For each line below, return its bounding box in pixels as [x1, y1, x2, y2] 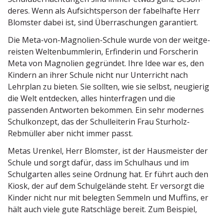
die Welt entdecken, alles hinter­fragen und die [8, 93, 175, 104]
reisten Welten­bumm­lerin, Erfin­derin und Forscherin [8, 46, 198, 57]
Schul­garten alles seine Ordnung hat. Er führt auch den [8, 169, 208, 180]
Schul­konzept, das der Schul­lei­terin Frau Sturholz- [8, 116, 190, 127]
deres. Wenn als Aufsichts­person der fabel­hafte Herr [8, 5, 200, 17]
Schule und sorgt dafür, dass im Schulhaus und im [8, 157, 189, 168]
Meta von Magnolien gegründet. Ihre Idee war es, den [8, 58, 204, 69]
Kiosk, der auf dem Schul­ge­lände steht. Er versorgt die [8, 181, 204, 192]
